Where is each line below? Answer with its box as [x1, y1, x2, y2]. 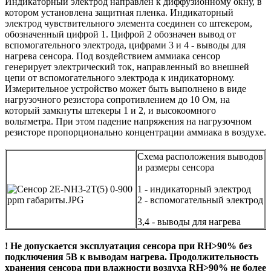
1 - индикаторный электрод [137, 184, 251, 195]
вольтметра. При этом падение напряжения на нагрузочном [5, 116, 252, 127]
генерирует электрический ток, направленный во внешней [5, 62, 249, 73]
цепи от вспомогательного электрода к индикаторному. [5, 73, 235, 83]
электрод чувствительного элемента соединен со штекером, [5, 18, 252, 29]
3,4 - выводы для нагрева [137, 217, 241, 227]
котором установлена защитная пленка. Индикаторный [5, 7, 233, 18]
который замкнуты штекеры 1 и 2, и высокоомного [5, 105, 216, 116]
